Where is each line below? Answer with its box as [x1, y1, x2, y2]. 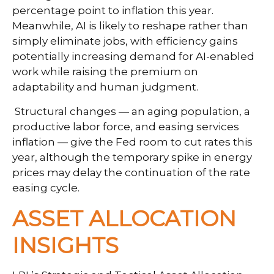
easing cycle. [12, 181, 80, 194]
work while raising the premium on [12, 65, 198, 78]
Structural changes [15, 105, 119, 117]
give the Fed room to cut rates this [68, 135, 253, 148]
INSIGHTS [12, 231, 119, 259]
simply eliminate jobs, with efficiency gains [12, 34, 238, 47]
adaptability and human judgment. [12, 80, 201, 93]
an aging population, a [129, 105, 250, 117]
